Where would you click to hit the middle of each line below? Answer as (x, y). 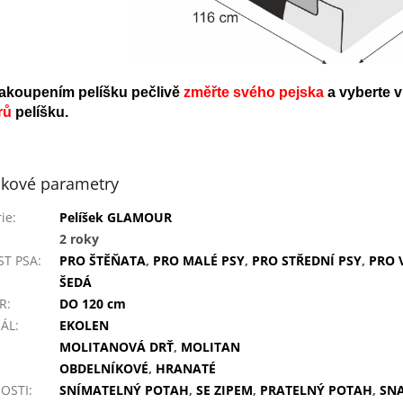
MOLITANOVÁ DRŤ (116, 347)
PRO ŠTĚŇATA (103, 261)
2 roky (79, 239)
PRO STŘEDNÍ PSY (307, 261)
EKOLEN (84, 326)
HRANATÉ (186, 369)
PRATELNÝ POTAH (316, 390)
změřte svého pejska (254, 93)
